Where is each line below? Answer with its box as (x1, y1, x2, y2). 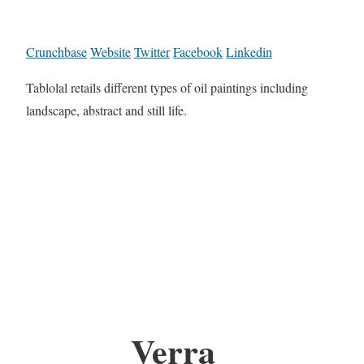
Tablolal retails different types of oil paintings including (26, 79, 308, 97)
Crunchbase (26, 43, 87, 61)
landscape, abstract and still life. (26, 102, 187, 119)
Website (90, 43, 131, 61)
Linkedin (226, 43, 272, 61)
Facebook (173, 43, 223, 61)
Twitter (134, 43, 170, 61)
